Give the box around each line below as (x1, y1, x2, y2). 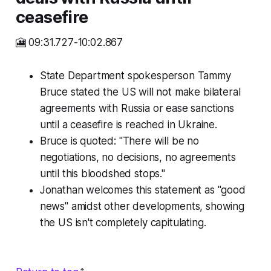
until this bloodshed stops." (39, 168, 165, 180)
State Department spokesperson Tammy (39, 70, 231, 82)
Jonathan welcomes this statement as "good (39, 184, 246, 197)
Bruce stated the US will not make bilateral (39, 86, 241, 99)
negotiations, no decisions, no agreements (39, 151, 236, 164)
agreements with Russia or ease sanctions (39, 102, 234, 115)
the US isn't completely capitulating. (39, 217, 206, 229)
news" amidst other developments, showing (39, 200, 244, 213)
